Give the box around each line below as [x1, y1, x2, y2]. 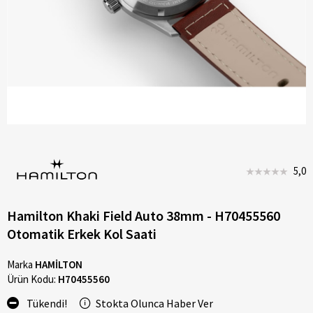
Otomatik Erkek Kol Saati [7, 224, 156, 242]
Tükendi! [22, 296, 67, 310]
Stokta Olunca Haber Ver [96, 296, 213, 310]
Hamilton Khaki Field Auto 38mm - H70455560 [7, 206, 280, 224]
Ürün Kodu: [7, 272, 58, 286]
